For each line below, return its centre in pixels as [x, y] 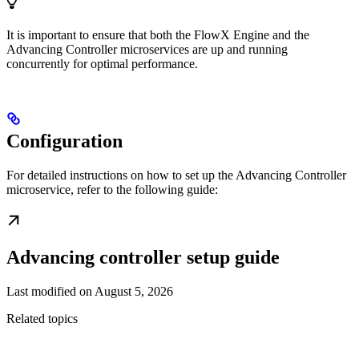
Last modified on [49, 292]
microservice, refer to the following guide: [112, 190]
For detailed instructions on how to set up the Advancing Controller [176, 175]
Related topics [42, 319]
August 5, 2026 [134, 292]
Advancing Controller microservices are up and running [147, 50]
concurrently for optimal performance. [102, 64]
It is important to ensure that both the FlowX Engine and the [158, 35]
